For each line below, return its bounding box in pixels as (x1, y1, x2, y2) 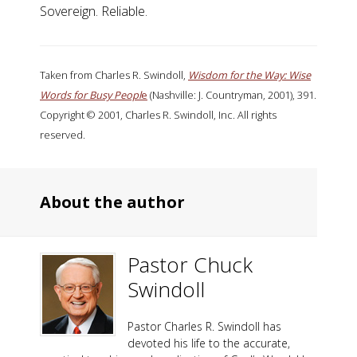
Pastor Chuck (127, 250, 253, 280)
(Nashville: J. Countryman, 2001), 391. (147, 88, 316, 103)
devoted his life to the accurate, (127, 335, 290, 351)
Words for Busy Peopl (40, 88, 141, 103)
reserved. (40, 127, 85, 143)
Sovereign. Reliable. (40, 2, 147, 21)
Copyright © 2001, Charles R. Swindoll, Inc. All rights (40, 108, 277, 123)
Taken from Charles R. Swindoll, (40, 68, 188, 83)
